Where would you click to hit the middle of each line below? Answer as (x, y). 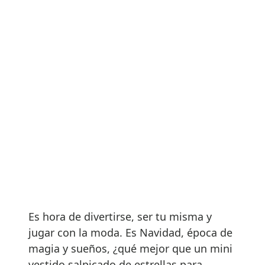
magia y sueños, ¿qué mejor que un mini (130, 248)
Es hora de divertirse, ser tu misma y (120, 216)
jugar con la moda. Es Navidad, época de (130, 232)
